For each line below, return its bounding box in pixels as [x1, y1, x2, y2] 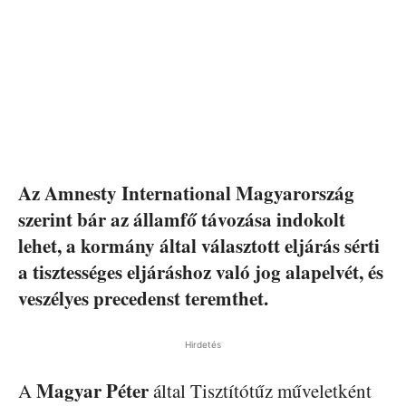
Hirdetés [185, 339, 221, 350]
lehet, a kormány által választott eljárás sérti [18, 232, 380, 259]
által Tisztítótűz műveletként [149, 378, 372, 403]
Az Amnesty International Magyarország [18, 179, 354, 207]
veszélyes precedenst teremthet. [18, 285, 268, 312]
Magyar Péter [36, 377, 149, 404]
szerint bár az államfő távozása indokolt [18, 206, 345, 233]
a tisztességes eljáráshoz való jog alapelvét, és [18, 258, 383, 285]
